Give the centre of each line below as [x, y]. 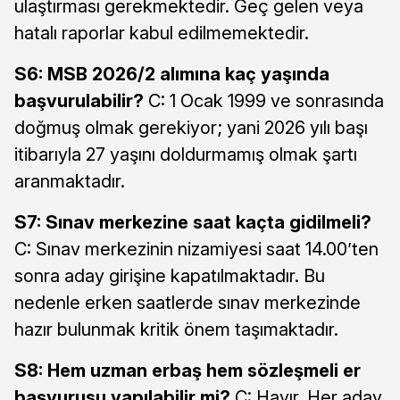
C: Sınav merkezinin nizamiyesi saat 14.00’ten [196, 249]
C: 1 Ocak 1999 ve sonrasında [264, 100]
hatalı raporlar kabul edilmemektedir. [162, 33]
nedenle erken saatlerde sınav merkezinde [187, 302]
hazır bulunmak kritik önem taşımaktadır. [176, 329]
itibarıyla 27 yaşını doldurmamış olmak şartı [186, 154]
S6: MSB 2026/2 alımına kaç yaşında [172, 74]
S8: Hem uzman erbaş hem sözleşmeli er [187, 370]
